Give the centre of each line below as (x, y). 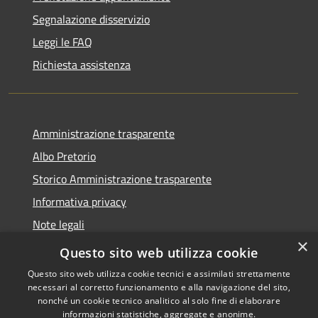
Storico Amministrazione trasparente (122, 179)
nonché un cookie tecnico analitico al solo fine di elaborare (159, 301)
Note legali (59, 224)
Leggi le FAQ (62, 42)
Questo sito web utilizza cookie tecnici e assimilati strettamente (159, 274)
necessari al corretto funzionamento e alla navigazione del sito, (159, 287)
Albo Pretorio (64, 156)
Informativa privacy (79, 201)
